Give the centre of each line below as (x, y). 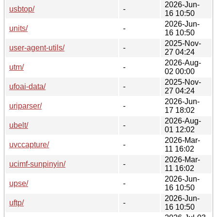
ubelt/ (19, 125)
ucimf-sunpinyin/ (37, 164)
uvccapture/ (29, 144)
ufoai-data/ (27, 86)
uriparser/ (25, 106)
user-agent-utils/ (37, 47)
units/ (18, 28)
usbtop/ (22, 9)
